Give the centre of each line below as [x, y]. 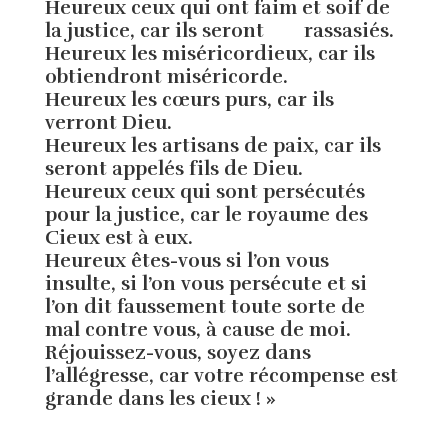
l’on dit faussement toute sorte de [204, 307]
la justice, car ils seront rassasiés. [219, 31]
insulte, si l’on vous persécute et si [205, 284]
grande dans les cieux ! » [160, 399]
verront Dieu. [108, 123]
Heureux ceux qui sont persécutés [204, 192]
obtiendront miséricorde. [166, 77]
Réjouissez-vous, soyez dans [177, 353]
